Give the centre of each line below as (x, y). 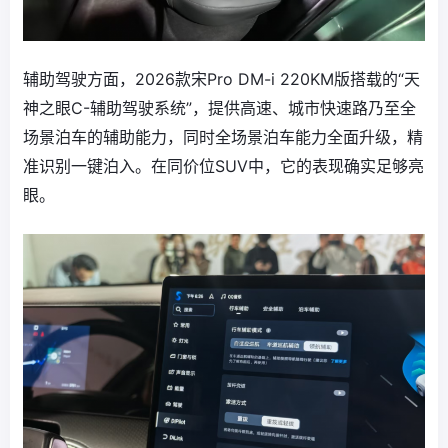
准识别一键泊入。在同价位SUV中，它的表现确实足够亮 (223, 166)
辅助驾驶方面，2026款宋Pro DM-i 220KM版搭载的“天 (221, 79)
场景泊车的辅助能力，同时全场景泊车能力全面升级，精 (223, 137)
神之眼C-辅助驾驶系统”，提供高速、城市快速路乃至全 (219, 108)
